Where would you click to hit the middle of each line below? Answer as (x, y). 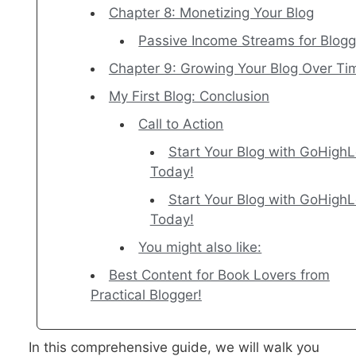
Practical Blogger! (146, 295)
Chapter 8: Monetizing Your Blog (211, 13)
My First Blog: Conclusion (189, 97)
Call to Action (181, 124)
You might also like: (200, 248)
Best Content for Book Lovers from (219, 275)
